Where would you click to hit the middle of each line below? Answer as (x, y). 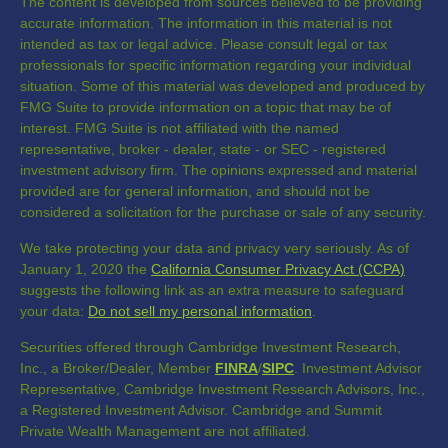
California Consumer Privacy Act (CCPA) (278, 268)
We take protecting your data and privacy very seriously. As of (214, 247)
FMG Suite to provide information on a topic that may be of (205, 106)
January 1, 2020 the (85, 268)
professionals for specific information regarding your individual (215, 64)
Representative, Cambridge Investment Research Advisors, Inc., (222, 388)
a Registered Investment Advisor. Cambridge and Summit (201, 409)
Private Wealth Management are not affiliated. (165, 430)
